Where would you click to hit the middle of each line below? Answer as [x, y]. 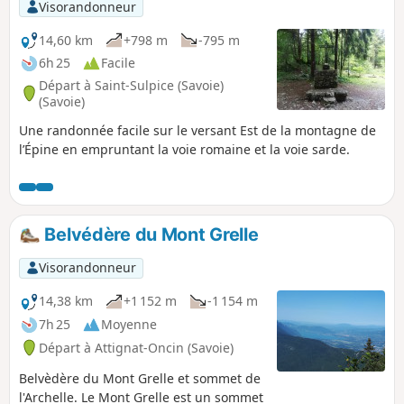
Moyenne [129, 325]
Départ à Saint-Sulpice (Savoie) [131, 85]
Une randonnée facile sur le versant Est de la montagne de [197, 131]
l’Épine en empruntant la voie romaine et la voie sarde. [184, 150]
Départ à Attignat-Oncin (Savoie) [136, 347]
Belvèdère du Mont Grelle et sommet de [140, 378]
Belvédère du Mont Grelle [149, 235]
